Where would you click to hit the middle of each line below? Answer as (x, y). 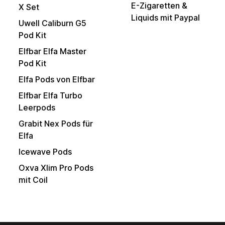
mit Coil (33, 180)
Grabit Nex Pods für (56, 124)
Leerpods (37, 108)
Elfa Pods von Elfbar (57, 80)
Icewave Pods (45, 152)
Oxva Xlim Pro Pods (56, 168)
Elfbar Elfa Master (52, 51)
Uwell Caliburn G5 (52, 23)
